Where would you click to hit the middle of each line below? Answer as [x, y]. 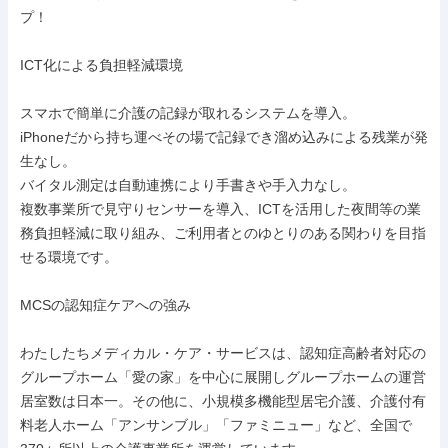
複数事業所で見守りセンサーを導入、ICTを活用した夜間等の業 [220, 209]
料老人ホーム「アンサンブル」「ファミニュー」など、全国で [216, 425]
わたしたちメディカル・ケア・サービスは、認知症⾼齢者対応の [223, 353]
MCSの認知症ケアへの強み [105, 305]
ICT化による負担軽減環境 [101, 65]
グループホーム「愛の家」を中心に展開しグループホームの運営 [223, 377]
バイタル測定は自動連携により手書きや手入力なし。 [188, 185]
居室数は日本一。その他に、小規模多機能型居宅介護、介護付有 [223, 401]
